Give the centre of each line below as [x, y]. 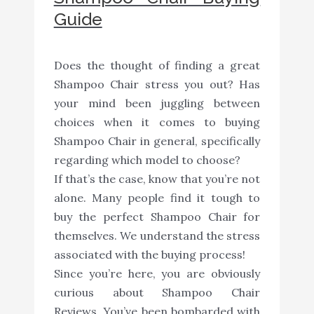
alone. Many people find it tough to [157, 197]
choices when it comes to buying [157, 122]
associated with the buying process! [149, 254]
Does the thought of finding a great [157, 65]
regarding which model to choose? [147, 159]
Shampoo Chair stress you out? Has [157, 84]
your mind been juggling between [157, 103]
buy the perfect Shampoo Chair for [157, 216]
